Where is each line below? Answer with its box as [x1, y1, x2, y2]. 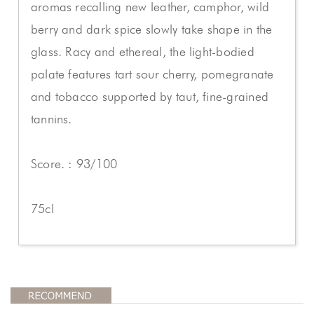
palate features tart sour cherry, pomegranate [30, 67, 274, 81]
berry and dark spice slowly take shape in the [30, 22, 273, 36]
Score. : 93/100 [30, 156, 118, 171]
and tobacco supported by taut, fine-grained [30, 89, 269, 104]
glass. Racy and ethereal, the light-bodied [30, 44, 254, 59]
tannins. [30, 111, 72, 126]
